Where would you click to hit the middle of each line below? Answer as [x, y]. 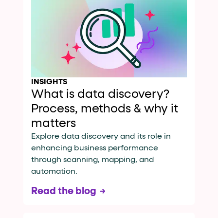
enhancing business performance [95, 148]
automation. [54, 172]
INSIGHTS [49, 82]
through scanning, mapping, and [93, 160]
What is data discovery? [100, 94]
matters [54, 124]
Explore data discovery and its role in [101, 137]
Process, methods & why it [105, 109]
